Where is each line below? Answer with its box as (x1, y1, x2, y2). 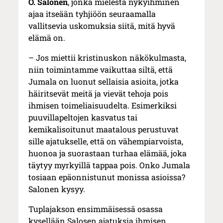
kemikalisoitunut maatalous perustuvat (28, 124, 179, 135)
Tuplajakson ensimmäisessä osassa (28, 204, 163, 215)
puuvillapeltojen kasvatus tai (28, 112, 138, 123)
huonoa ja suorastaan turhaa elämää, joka (28, 148, 187, 159)
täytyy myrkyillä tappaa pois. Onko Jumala (28, 160, 191, 171)
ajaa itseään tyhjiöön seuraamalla (28, 8, 156, 19)
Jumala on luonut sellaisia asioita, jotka (28, 76, 179, 87)
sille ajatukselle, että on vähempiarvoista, (28, 136, 184, 147)
